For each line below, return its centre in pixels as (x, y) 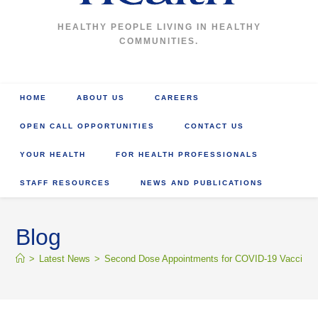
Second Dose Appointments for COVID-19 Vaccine (209, 259)
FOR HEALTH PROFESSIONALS (187, 154)
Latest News (65, 259)
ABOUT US (101, 98)
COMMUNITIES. (159, 41)
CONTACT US (215, 126)
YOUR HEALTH (53, 154)
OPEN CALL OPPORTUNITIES (88, 126)
